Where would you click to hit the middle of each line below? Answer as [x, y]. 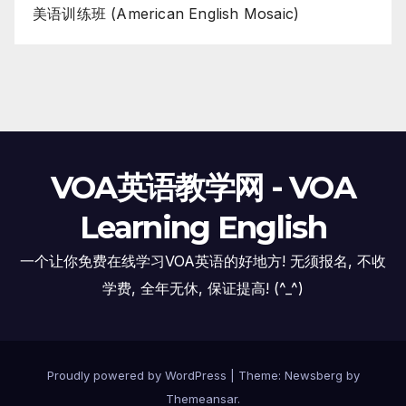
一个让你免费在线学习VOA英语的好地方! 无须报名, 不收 [203, 261]
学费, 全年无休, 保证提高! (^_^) [203, 288]
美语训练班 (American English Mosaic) [166, 14]
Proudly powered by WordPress [138, 375]
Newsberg [313, 375]
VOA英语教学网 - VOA [203, 187]
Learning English [203, 227]
